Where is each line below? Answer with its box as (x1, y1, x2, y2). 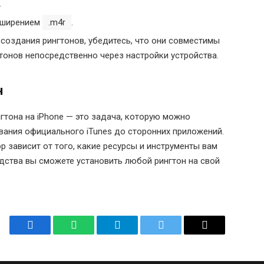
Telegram (116, 227, 157, 240)
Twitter (160, 227, 191, 240)
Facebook (29, 227, 71, 240)
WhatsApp (72, 227, 118, 240)
